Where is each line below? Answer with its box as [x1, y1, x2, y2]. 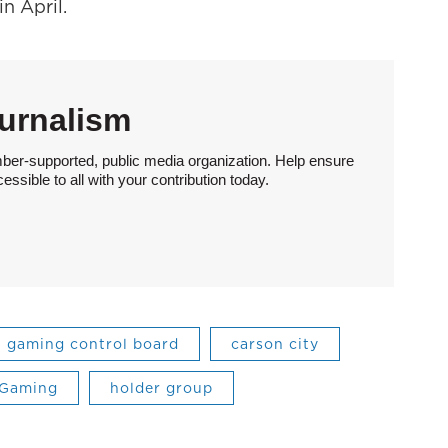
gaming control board [7, 333, 179, 354]
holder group [110, 377, 213, 398]
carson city [231, 333, 319, 354]
